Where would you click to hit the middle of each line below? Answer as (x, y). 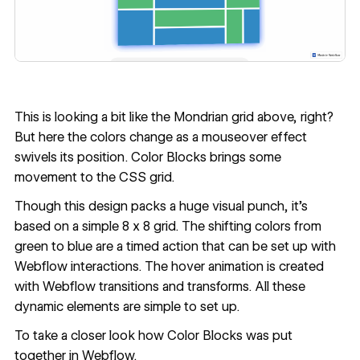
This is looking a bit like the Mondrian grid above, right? (174, 117)
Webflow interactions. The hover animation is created (169, 266)
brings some (243, 157)
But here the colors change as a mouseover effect (160, 137)
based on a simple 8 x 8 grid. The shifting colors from (168, 226)
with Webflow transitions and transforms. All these (160, 286)
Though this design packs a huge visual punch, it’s (161, 206)
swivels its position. (72, 157)
